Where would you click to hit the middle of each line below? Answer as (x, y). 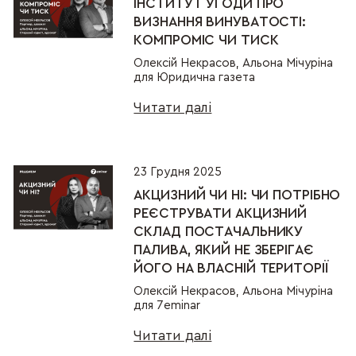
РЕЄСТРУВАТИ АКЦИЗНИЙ (221, 214)
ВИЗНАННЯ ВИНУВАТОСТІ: (220, 22)
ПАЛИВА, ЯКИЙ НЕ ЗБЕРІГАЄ (224, 250)
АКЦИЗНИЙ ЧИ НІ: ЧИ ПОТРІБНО (237, 195)
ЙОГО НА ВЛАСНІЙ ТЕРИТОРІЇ (231, 269)
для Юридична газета (195, 77)
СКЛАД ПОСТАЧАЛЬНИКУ (219, 232)
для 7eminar (167, 305)
